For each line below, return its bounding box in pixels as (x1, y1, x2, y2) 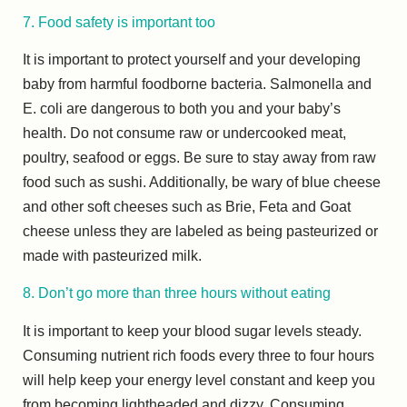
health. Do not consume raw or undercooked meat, (23, 124, 346, 141)
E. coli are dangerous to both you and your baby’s (23, 100, 341, 116)
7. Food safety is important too (23, 14, 215, 30)
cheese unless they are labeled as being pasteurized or (23, 223, 378, 239)
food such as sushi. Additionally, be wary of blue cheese (23, 174, 381, 190)
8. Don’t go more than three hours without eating (23, 285, 331, 302)
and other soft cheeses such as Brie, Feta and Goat (23, 198, 351, 214)
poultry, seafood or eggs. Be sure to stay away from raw (23, 149, 376, 165)
